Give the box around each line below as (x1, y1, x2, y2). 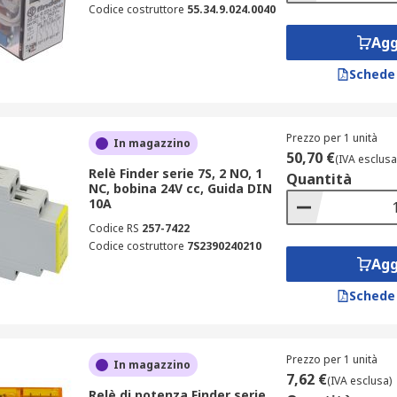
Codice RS (88, 221, 139, 236)
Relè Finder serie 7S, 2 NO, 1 (88, 165, 262, 182)
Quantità (285, 169, 352, 189)
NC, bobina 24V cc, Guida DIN (88, 180, 272, 197)
